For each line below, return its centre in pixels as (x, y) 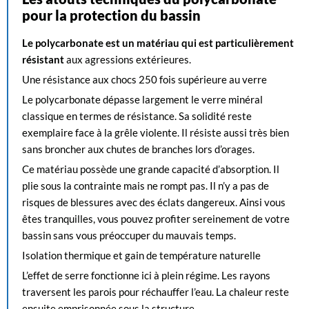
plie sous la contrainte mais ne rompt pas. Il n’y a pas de (146, 186)
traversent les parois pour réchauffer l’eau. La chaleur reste (156, 292)
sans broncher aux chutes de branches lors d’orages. (138, 149)
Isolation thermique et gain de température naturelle (141, 255)
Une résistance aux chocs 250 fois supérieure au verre (144, 79)
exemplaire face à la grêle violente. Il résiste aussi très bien (156, 132)
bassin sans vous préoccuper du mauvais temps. (129, 235)
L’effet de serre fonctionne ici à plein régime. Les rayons (146, 275)
